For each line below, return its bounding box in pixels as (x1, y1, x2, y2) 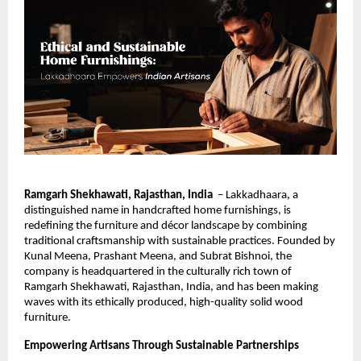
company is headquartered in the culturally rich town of (24, 265, 292, 278)
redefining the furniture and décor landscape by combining (24, 219, 307, 232)
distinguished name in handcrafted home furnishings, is (24, 204, 291, 217)
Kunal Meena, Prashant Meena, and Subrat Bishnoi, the (24, 250, 292, 263)
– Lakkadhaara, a (215, 189, 298, 201)
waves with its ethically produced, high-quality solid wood (24, 296, 303, 309)
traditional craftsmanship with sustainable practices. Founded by (24, 234, 335, 247)
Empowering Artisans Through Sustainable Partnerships (24, 339, 299, 352)
